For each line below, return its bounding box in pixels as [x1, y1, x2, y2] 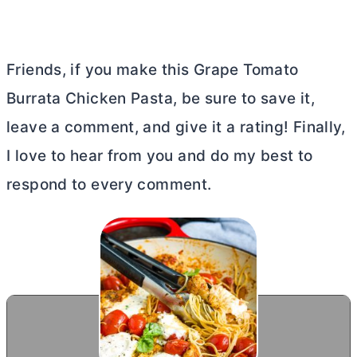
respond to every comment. [6, 175, 216, 194]
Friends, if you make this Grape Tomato [6, 60, 299, 79]
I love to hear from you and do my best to [6, 146, 313, 165]
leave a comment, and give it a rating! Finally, [6, 117, 346, 136]
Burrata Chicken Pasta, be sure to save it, [6, 88, 315, 108]
